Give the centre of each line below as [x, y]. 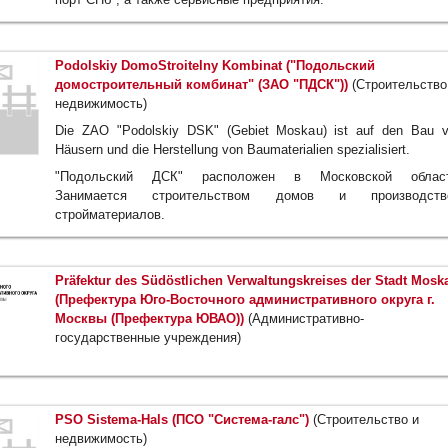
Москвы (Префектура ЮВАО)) [149, 319]
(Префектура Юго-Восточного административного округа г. [245, 300]
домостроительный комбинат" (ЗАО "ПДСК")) [201, 85]
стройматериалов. [110, 215]
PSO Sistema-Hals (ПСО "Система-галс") [182, 420]
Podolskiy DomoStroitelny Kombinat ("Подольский [215, 66]
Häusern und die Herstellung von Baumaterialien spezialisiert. [232, 150]
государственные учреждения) [148, 338]
